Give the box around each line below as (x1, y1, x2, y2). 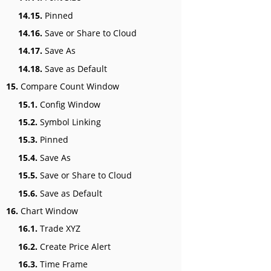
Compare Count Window (18, 80, 119, 93)
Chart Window (18, 204, 78, 217)
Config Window (38, 98, 100, 110)
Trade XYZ (38, 223, 80, 235)
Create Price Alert (38, 240, 111, 252)
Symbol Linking (38, 116, 101, 128)
